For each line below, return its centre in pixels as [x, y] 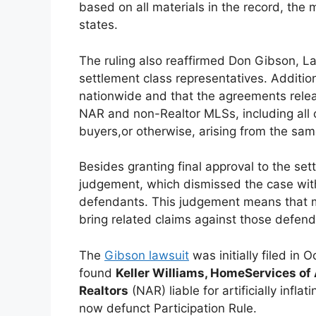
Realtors [104, 290]
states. [98, 25]
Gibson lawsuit [147, 255]
